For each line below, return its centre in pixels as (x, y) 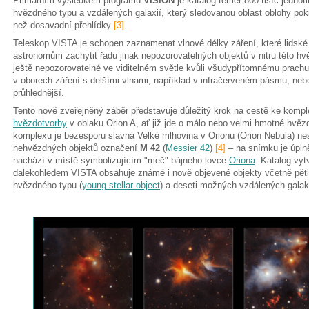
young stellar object (121, 185)
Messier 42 (188, 148)
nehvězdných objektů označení (77, 148)
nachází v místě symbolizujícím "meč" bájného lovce (121, 160)
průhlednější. (39, 93)
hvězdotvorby (40, 123)
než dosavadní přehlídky (63, 25)
